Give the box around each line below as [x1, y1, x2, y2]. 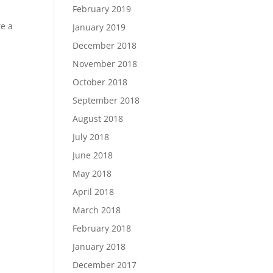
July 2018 [73, 131, 110, 143]
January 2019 [73, 21, 126, 33]
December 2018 [73, 40, 137, 51]
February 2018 [73, 222, 132, 234]
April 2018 [73, 186, 115, 197]
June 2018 [73, 149, 113, 161]
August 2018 [73, 113, 124, 124]
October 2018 [73, 76, 128, 88]
